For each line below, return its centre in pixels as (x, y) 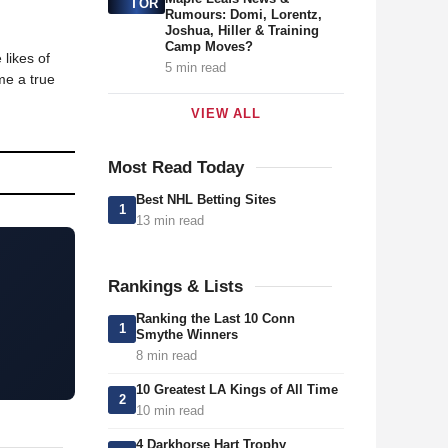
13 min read (170, 220)
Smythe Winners (187, 334)
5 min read (195, 67)
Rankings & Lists (175, 286)
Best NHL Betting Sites (206, 199)
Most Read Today (176, 167)
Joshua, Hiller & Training (241, 30)
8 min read (166, 355)
